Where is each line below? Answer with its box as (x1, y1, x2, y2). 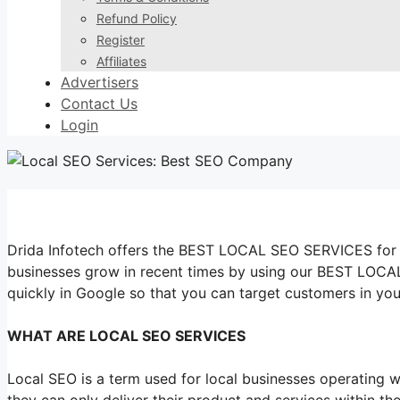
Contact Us (61, 95, 137, 112)
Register (96, 32, 145, 47)
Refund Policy (96, 11, 177, 26)
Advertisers (61, 73, 138, 91)
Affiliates (96, 54, 146, 69)
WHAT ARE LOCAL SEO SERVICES (7, 326, 246, 345)
